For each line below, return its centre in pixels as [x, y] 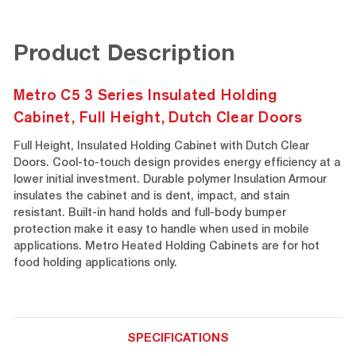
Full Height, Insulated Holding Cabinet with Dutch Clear [161, 147]
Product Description [124, 56]
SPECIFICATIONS [178, 339]
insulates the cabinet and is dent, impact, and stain [151, 197]
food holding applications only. [95, 264]
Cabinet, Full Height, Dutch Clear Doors [158, 117]
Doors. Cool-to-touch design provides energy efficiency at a [176, 164]
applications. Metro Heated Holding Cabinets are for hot [166, 248]
